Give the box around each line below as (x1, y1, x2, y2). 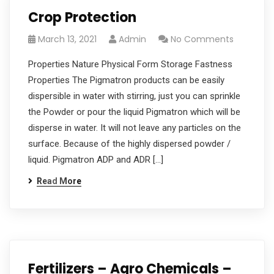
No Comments (171, 33, 234, 45)
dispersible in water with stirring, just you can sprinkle (28, 91, 240, 102)
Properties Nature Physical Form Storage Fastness (28, 59, 232, 70)
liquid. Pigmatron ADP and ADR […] (28, 154, 163, 165)
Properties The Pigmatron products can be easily (28, 75, 224, 86)
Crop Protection (28, 8, 136, 27)
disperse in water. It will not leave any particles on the (28, 122, 241, 133)
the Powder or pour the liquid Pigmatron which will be (28, 106, 240, 117)
